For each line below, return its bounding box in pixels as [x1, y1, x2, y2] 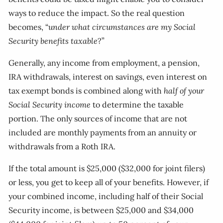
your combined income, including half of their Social [8, 191, 204, 201]
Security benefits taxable [8, 36, 98, 46]
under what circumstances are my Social [48, 22, 196, 32]
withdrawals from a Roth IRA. [8, 141, 116, 151]
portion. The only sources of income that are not [8, 113, 188, 123]
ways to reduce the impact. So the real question [8, 8, 185, 18]
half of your [164, 86, 205, 96]
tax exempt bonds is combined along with [8, 86, 164, 96]
